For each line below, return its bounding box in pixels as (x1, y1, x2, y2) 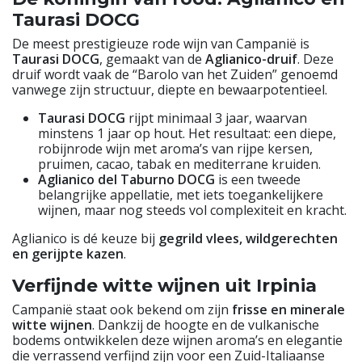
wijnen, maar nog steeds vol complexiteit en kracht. (38, 200, 347, 219)
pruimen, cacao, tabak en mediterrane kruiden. (38, 154, 321, 173)
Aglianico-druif (205, 49, 297, 68)
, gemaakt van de (99, 49, 205, 68)
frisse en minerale (232, 300, 345, 318)
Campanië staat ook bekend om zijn (12, 300, 232, 318)
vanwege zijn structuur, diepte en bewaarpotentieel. (12, 80, 327, 99)
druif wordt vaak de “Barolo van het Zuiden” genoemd (12, 65, 338, 83)
